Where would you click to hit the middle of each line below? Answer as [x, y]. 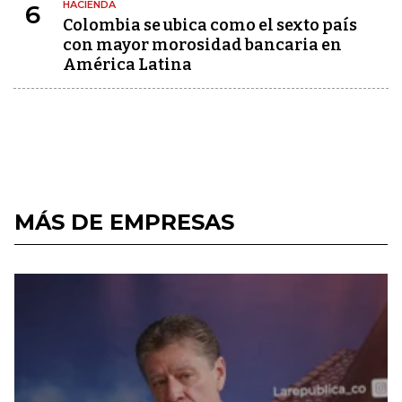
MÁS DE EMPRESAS [124, 222]
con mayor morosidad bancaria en [202, 45]
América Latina [127, 65]
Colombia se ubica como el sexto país [210, 25]
